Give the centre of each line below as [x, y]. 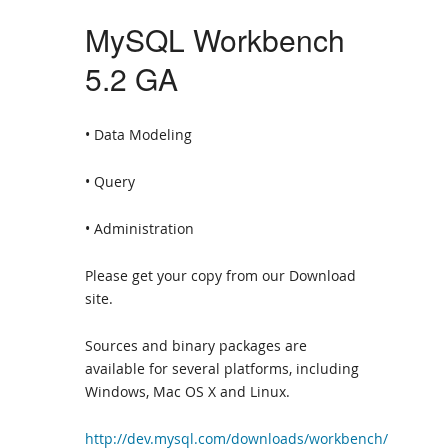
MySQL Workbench [215, 39]
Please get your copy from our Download [220, 275]
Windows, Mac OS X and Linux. [187, 391]
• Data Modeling [138, 134]
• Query [110, 181]
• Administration [139, 228]
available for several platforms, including [222, 368]
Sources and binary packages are [196, 345]
